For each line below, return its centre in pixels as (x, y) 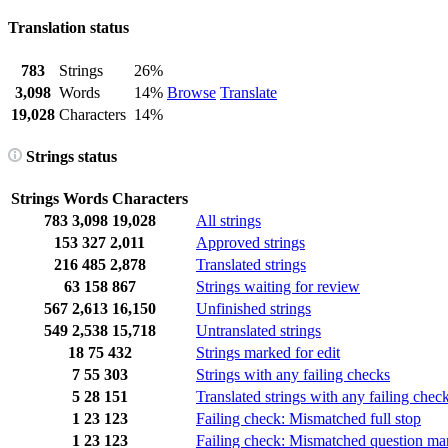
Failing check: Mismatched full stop (308, 419)
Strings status (69, 156)
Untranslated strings (258, 331)
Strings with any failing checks (293, 375)
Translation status (68, 28)
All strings (228, 221)
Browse (191, 92)
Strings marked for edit (268, 353)
